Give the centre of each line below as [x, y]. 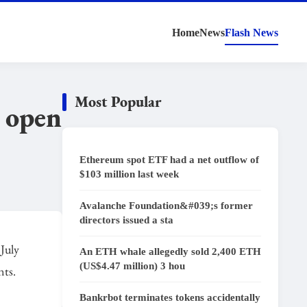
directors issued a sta [126, 220]
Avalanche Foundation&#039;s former [166, 206]
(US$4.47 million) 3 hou [132, 266]
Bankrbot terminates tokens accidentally [170, 297]
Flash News [251, 32]
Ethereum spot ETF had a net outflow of [169, 160]
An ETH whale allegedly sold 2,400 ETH [170, 251]
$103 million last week [129, 174]
